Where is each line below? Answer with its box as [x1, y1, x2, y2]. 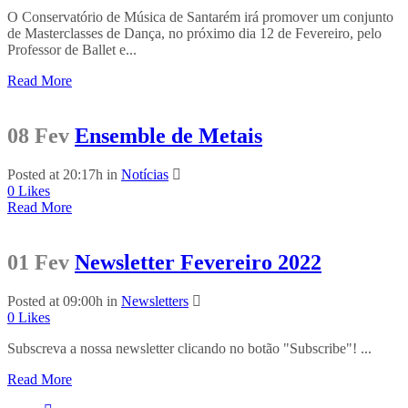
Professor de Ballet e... [7, 42, 137, 58]
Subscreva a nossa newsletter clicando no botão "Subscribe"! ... [7, 340, 372, 356]
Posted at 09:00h [7, 292, 103, 309]
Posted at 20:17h [7, 166, 103, 182]
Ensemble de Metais [75, 123, 262, 148]
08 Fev [7, 123, 69, 148]
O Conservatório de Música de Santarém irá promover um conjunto [7, 9, 393, 25]
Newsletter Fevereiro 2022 [75, 250, 321, 274]
